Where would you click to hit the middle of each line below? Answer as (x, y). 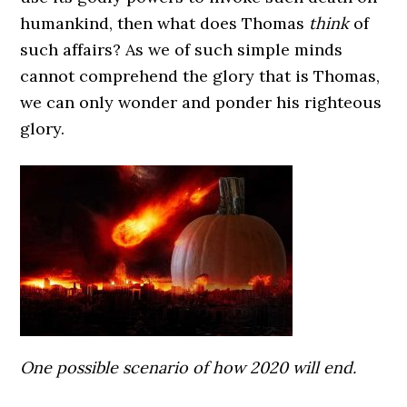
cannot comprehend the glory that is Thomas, (200, 76)
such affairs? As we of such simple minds (182, 50)
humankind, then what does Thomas (165, 23)
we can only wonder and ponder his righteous (201, 102)
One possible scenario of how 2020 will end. (189, 367)
